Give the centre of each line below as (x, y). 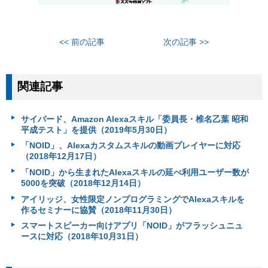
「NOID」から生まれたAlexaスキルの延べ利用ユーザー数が (135, 173)
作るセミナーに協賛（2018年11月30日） (98, 210)
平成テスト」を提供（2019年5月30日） (96, 130)
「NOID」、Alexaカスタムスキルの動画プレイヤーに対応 (130, 146)
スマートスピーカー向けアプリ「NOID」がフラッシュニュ (132, 226)
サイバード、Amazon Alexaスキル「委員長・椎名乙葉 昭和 (134, 119)
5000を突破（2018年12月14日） (83, 183)
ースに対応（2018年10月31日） (82, 237)
